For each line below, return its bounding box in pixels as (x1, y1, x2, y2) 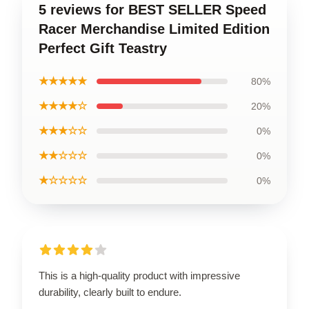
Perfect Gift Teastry (39, 40, 167, 56)
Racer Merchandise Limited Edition (39, 21, 270, 37)
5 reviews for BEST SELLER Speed (39, 1, 266, 17)
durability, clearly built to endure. (39, 286, 181, 298)
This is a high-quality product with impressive (39, 269, 240, 281)
